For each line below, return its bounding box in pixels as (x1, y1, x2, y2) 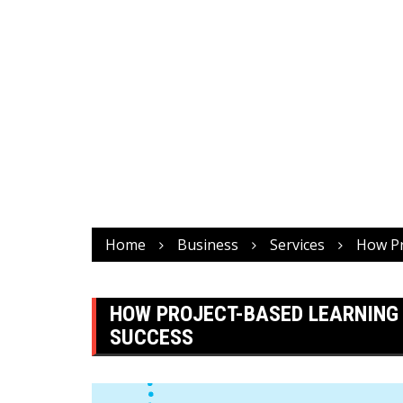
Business (177, 234, 238, 255)
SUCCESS (110, 324, 193, 350)
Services (270, 234, 325, 255)
